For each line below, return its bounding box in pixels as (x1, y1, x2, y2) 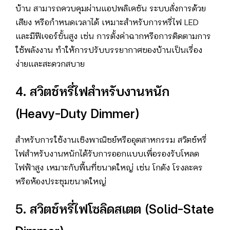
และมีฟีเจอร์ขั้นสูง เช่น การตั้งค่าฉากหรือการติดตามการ (15, 33, 211, 41)
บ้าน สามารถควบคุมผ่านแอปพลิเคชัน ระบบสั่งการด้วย (15, 6, 206, 13)
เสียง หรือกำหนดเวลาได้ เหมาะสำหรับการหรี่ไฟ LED (15, 20, 199, 27)
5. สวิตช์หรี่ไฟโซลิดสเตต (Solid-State (15, 205, 214, 216)
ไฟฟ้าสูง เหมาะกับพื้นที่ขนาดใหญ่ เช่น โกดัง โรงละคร (15, 165, 203, 172)
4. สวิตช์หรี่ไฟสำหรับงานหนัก (15, 87, 169, 99)
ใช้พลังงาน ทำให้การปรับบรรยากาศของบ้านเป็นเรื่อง (15, 47, 202, 54)
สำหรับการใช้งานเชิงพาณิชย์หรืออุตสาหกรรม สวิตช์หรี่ (15, 137, 207, 144)
